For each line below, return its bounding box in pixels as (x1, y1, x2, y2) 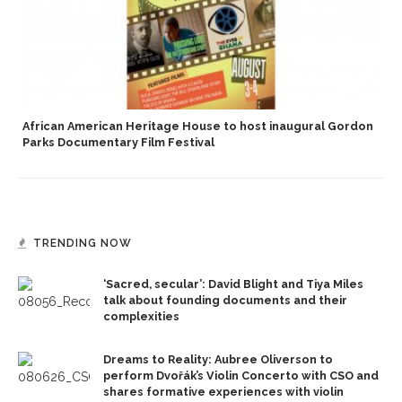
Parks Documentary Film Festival (22, 135, 214, 150)
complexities (103, 310, 179, 324)
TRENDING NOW (33, 237, 132, 250)
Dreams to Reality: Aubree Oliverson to (103, 353, 333, 367)
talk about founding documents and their (103, 293, 347, 308)
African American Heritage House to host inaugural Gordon (22, 119, 373, 134)
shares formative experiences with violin (103, 385, 344, 399)
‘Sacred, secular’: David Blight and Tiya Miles (103, 277, 363, 292)
